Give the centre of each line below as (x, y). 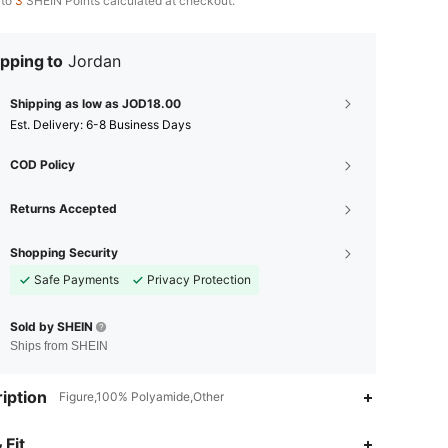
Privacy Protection (199, 280)
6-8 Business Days (138, 125)
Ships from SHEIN (59, 346)
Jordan (94, 61)
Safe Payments (76, 280)
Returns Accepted (63, 209)
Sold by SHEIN (51, 327)
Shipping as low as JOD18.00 (95, 104)
